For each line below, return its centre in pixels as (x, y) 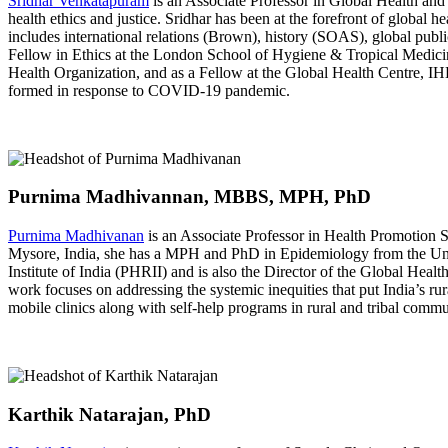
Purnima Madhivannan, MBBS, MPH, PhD (189, 197)
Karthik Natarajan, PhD (109, 414)
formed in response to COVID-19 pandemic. (149, 90)
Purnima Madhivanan (76, 235)
